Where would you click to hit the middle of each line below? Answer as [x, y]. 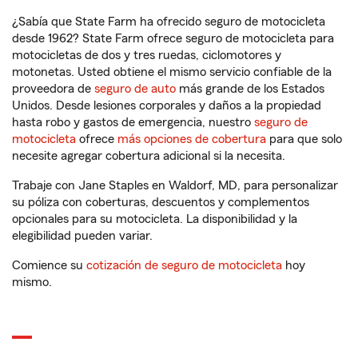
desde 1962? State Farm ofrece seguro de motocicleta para [173, 39]
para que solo [304, 139]
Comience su [49, 266]
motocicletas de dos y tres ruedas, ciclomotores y [147, 56]
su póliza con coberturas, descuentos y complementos [161, 203]
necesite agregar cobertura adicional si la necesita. [149, 156]
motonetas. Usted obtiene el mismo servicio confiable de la [172, 72]
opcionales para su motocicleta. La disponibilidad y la [155, 219]
